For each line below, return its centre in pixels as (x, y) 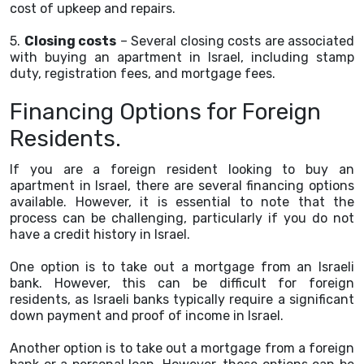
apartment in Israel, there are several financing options (182, 186)
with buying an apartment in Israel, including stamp (182, 57)
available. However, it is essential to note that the (182, 202)
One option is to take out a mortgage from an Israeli (182, 267)
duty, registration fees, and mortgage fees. (143, 74)
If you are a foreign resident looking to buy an (182, 169)
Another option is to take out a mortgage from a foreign (182, 348)
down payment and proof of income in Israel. (147, 316)
